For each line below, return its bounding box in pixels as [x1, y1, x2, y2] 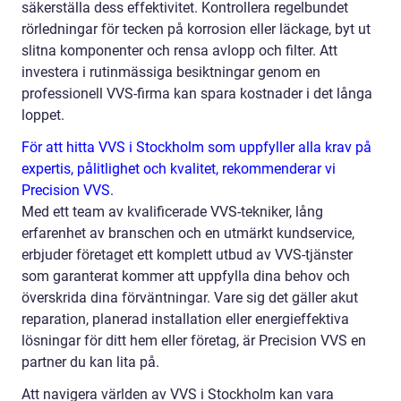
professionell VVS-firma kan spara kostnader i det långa [21, 85, 372, 103]
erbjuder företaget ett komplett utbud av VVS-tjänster [21, 246, 353, 264]
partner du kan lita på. [21, 354, 159, 371]
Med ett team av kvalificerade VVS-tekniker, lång [21, 203, 323, 221]
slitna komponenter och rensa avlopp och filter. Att [21, 42, 337, 60]
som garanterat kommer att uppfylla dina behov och [21, 268, 350, 286]
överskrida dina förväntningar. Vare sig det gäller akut [21, 289, 358, 307]
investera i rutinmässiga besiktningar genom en [21, 64, 320, 81]
